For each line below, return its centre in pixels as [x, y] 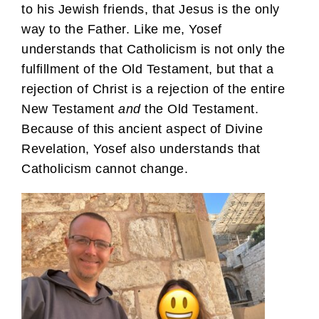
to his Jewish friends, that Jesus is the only [151, 10]
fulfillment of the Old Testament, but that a [147, 69]
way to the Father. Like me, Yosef [122, 30]
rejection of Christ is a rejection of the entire [153, 89]
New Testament [70, 109]
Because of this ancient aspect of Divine [142, 129]
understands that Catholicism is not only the [153, 49]
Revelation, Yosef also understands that [141, 149]
